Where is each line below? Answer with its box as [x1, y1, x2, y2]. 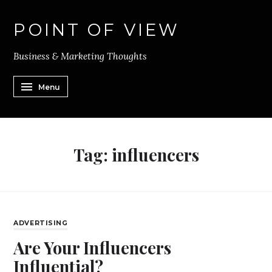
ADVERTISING [13, 219, 68, 228]
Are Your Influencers [13, 236, 172, 259]
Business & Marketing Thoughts [13, 50, 148, 62]
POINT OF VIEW [13, 19, 180, 40]
